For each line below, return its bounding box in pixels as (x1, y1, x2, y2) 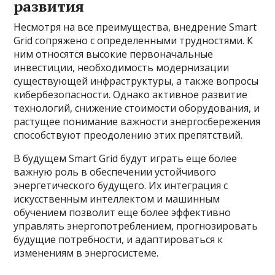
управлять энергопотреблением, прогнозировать (14, 219, 258, 233)
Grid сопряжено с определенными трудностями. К (14, 34, 254, 47)
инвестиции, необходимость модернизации (14, 61, 230, 74)
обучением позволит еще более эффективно (14, 206, 231, 219)
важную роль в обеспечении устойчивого (14, 165, 217, 179)
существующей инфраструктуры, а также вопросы (14, 74, 259, 88)
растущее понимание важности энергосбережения (14, 115, 261, 128)
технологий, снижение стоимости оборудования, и (14, 101, 260, 115)
